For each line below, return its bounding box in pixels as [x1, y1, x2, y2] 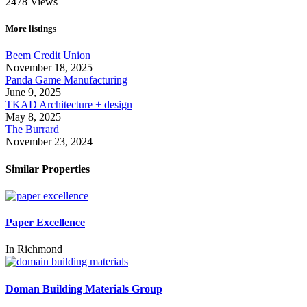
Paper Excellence [5, 217, 85, 229]
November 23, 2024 [5, 136, 93, 148]
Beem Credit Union [5, 49, 90, 62]
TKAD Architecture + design [5, 99, 132, 111]
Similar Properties [5, 162, 90, 175]
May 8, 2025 [5, 111, 61, 123]
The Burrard [5, 123, 59, 136]
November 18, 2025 [5, 62, 93, 74]
